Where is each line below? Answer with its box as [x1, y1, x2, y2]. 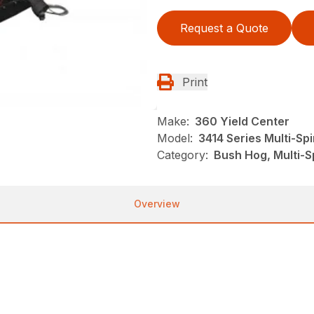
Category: [157, 148, 208, 163]
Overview [134, 198, 180, 210]
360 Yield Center [195, 114, 289, 129]
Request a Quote [180, 21, 268, 36]
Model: [157, 131, 193, 146]
